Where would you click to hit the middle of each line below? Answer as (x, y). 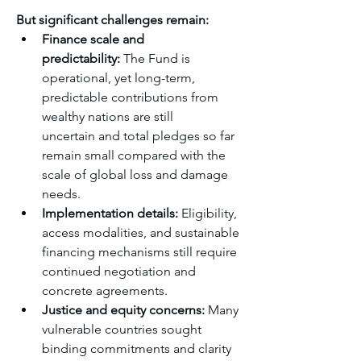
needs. (61, 194)
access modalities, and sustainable (141, 232)
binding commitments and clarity (137, 349)
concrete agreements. (105, 290)
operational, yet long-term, (118, 78)
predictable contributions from (130, 97)
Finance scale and (93, 39)
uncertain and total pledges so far (138, 136)
